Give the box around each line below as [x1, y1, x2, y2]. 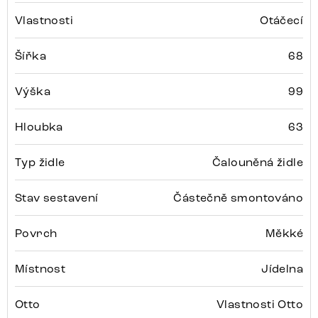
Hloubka [15, 120, 63, 134]
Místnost [15, 262, 66, 276]
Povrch [15, 226, 57, 241]
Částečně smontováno [173, 191, 303, 205]
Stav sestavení [15, 191, 99, 205]
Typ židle [15, 155, 65, 170]
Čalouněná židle [212, 155, 303, 170]
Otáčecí [260, 13, 303, 28]
